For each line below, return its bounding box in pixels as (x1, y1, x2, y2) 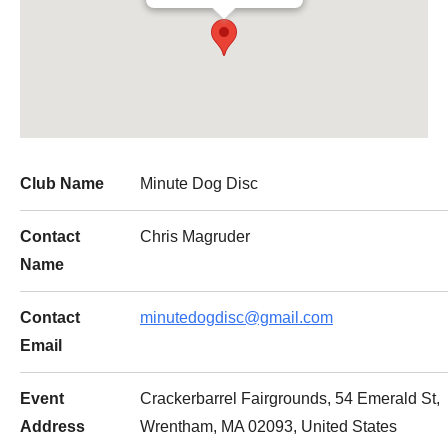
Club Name (20, 175, 104, 192)
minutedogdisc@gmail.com (140, 309, 333, 326)
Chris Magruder (140, 228, 250, 245)
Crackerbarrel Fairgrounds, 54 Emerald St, (140, 390, 440, 407)
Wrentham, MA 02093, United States (140, 418, 397, 435)
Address (20, 418, 85, 435)
